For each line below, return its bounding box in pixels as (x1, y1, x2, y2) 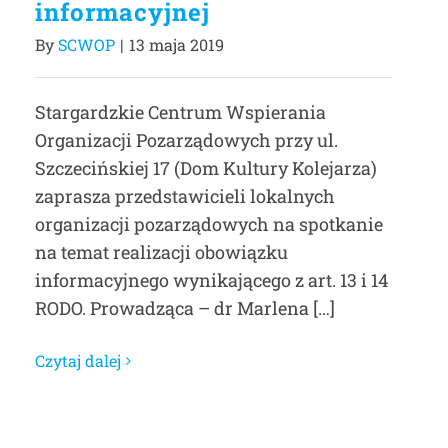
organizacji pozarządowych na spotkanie (35, 212, 383, 236)
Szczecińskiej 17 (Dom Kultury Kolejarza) (35, 156, 377, 180)
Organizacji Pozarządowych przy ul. (35, 128, 338, 152)
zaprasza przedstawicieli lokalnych (35, 184, 335, 208)
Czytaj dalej (35, 350, 121, 371)
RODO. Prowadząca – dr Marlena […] (35, 296, 335, 320)
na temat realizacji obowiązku (35, 240, 288, 264)
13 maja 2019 (129, 34, 224, 55)
